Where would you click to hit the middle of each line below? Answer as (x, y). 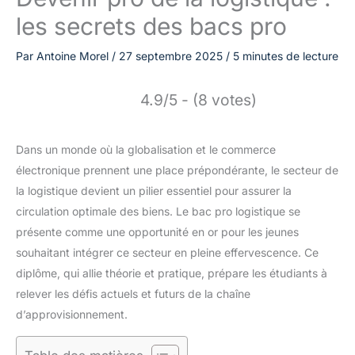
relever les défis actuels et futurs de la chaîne (133, 293)
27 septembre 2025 (172, 55)
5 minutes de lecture (286, 55)
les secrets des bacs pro (151, 26)
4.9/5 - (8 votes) (198, 99)
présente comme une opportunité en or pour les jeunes (157, 231)
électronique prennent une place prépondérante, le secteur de (177, 170)
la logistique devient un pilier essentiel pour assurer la (154, 190)
